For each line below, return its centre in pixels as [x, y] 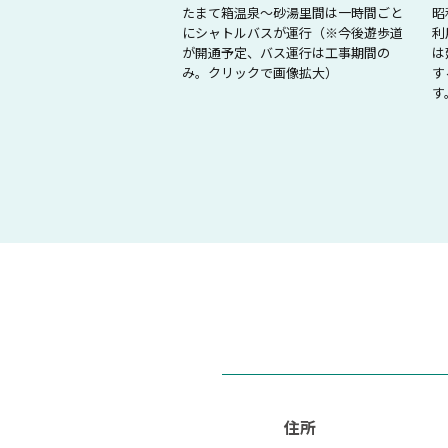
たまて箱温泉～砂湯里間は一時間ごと [292, 12]
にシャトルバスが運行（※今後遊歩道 [292, 32]
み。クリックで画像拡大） [260, 72]
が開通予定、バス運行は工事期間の [286, 52]
